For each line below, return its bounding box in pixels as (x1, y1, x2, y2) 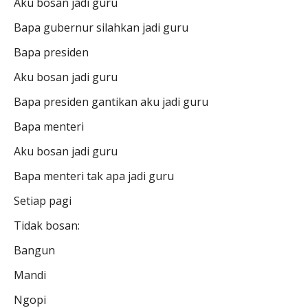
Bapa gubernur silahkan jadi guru (14, 20, 188, 36)
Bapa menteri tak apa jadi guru (14, 168, 174, 184)
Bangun (14, 243, 55, 258)
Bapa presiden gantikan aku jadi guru (14, 94, 208, 110)
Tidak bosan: (14, 218, 80, 234)
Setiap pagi (14, 193, 71, 209)
